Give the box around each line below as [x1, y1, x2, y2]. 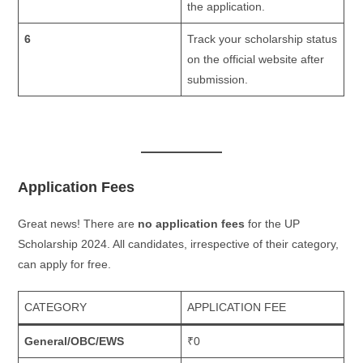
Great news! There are [18, 216, 139, 230]
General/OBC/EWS [24, 334, 125, 348]
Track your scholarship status [187, 32, 338, 46]
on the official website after [187, 53, 325, 66]
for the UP [245, 216, 301, 230]
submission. [187, 73, 249, 87]
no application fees [138, 216, 246, 230]
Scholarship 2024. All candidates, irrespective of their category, [18, 237, 340, 250]
